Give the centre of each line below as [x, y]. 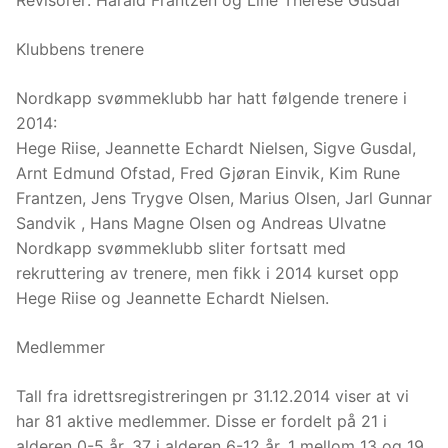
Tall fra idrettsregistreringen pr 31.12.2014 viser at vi [212, 396]
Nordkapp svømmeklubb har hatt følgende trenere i [211, 98]
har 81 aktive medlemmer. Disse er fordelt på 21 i [201, 421]
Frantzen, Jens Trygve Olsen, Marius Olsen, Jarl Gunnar [224, 198]
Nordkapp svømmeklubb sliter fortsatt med [181, 248]
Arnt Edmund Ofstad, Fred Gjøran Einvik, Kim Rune [208, 173]
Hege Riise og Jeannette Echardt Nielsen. [172, 298]
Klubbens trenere [80, 49]
